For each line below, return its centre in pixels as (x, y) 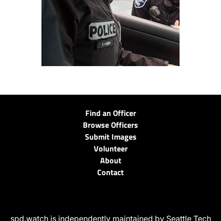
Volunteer (110, 149)
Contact (110, 172)
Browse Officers (110, 125)
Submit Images (110, 137)
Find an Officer (110, 113)
